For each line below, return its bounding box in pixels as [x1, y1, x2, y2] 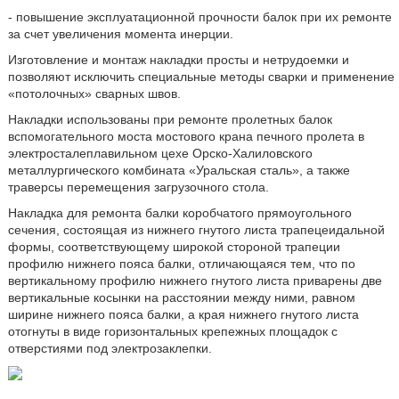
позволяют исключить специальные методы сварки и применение [7, 69, 395, 84]
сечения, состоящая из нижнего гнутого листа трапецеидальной [7, 222, 385, 237]
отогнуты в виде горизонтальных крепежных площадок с [7, 323, 338, 338]
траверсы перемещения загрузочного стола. [7, 179, 269, 194]
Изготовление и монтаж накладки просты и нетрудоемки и [7, 52, 349, 67]
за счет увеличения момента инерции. [7, 26, 233, 41]
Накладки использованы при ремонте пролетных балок [7, 111, 332, 126]
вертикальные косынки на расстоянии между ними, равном [7, 289, 355, 305]
